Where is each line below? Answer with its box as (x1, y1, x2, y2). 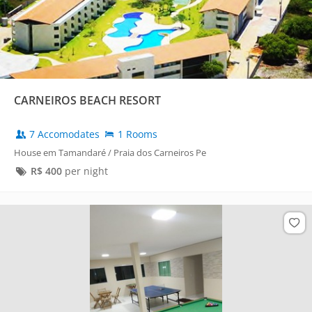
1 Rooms (115, 127, 157, 141)
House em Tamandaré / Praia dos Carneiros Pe (14, 146, 206, 159)
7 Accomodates (26, 127, 102, 141)
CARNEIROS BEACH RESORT (14, 93, 161, 109)
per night (61, 164, 108, 178)
